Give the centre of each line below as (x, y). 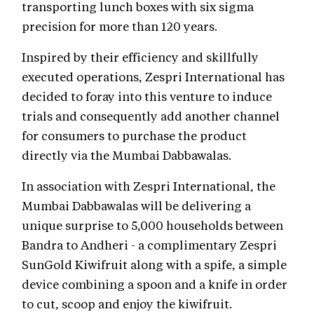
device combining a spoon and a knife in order (155, 284)
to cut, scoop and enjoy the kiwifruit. (127, 304)
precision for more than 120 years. (120, 26)
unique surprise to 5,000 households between (152, 225)
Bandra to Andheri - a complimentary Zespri (149, 245)
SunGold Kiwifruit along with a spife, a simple (154, 265)
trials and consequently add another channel (151, 116)
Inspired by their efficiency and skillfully (140, 57)
